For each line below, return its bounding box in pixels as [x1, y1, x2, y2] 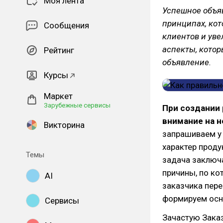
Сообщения [44, 20, 89, 30]
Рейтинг [44, 45, 74, 55]
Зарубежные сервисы [44, 102, 111, 109]
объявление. [162, 57, 211, 67]
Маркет [44, 91, 73, 101]
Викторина [44, 120, 85, 130]
